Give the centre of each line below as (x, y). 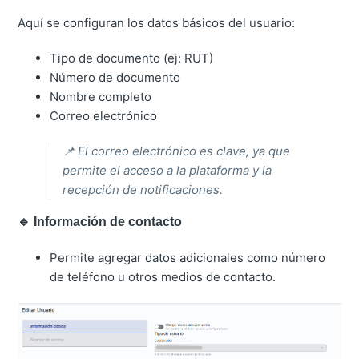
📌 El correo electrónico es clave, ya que (177, 151)
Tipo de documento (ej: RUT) (132, 58)
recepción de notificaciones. (143, 189)
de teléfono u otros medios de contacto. (163, 276)
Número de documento (115, 77)
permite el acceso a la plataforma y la (167, 170)
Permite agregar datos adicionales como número (188, 257)
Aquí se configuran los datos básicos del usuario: (157, 22)
